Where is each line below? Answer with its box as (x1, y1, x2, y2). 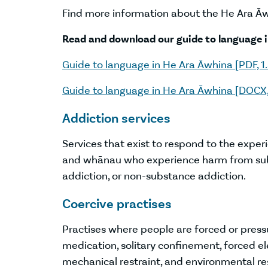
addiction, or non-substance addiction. (62, 169, 246, 182)
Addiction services (62, 110, 170, 126)
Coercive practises (62, 196, 172, 212)
